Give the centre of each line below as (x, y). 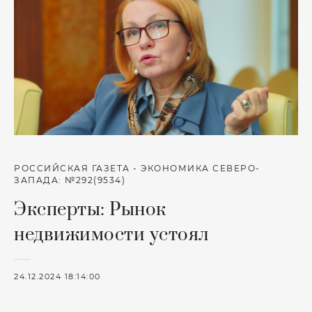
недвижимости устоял (112, 235)
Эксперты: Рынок (90, 210)
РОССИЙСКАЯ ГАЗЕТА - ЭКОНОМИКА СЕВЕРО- (137, 169)
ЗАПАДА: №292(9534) (70, 180)
